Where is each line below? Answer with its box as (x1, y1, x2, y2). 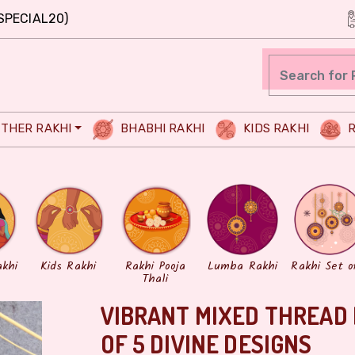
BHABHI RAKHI (117, 121, 205, 136)
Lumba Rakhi (207, 257, 278, 275)
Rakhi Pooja (124, 257, 186, 275)
